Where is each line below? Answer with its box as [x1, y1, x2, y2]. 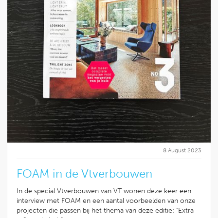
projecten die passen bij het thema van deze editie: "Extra [17, 206, 194, 215]
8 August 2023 [163, 147, 201, 154]
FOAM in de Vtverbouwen [17, 166, 152, 181]
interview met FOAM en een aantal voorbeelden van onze [17, 197, 196, 205]
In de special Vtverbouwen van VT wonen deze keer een [17, 187, 191, 195]
